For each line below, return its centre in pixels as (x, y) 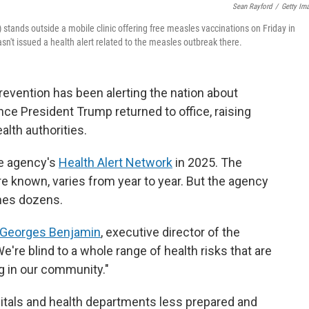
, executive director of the (170, 232)
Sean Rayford (252, 7)
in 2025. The (207, 162)
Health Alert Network (116, 162)
